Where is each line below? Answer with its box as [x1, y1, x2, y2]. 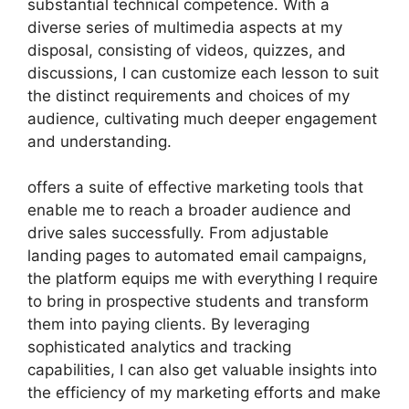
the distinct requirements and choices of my [27, 86, 350, 105]
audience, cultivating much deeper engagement [27, 109, 377, 128]
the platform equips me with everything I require [27, 269, 378, 288]
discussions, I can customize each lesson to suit [27, 63, 379, 82]
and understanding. [27, 131, 172, 151]
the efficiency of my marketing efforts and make [27, 383, 381, 402]
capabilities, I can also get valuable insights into [27, 361, 377, 379]
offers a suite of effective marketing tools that [27, 178, 363, 196]
